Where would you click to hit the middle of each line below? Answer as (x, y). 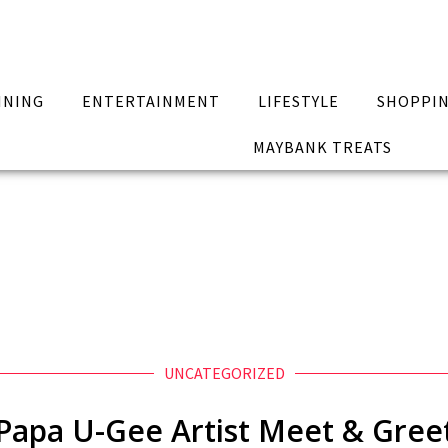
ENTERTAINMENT (151, 101)
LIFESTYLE (298, 101)
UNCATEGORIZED (224, 373)
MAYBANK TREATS (322, 147)
